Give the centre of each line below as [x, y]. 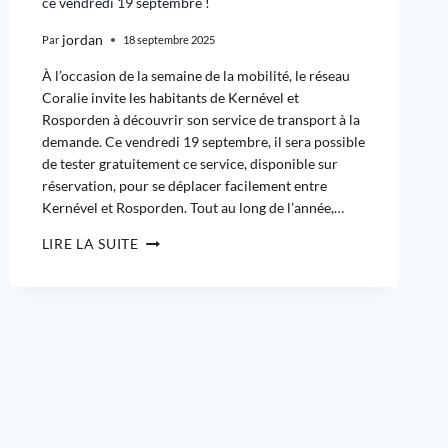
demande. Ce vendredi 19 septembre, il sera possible [203, 141]
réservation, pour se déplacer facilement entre [184, 185]
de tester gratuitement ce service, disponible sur [189, 163]
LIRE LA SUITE [90, 243]
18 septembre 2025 [168, 40]
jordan [82, 39]
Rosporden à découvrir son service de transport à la [200, 119]
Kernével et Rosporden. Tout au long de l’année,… [192, 207]
